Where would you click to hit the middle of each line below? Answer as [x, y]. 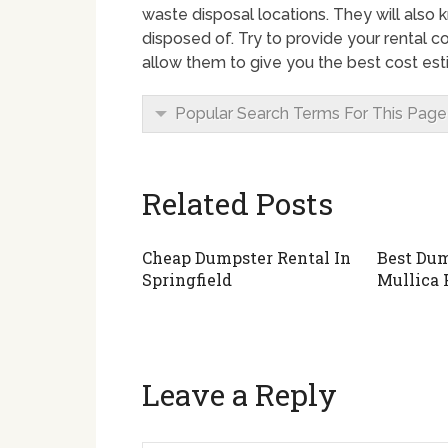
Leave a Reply [239, 394]
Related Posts [237, 203]
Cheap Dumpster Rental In [246, 257]
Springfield [187, 279]
